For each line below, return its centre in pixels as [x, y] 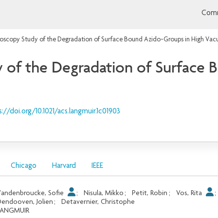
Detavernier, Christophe [98, 202]
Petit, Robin [150, 193]
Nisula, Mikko [104, 193]
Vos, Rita [190, 193]
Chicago [23, 166]
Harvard [64, 166]
